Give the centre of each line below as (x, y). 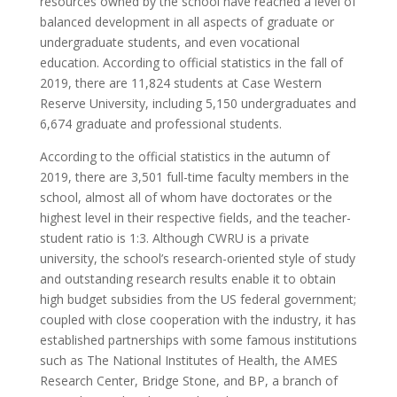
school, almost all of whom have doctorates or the (186, 197)
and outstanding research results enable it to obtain (187, 278)
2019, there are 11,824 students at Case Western (180, 82)
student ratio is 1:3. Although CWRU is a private (174, 237)
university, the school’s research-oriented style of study (197, 258)
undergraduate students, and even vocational (169, 42)
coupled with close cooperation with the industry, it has (198, 319)
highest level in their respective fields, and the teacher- (195, 217)
